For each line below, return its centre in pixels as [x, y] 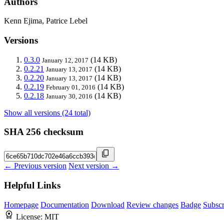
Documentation [65, 204]
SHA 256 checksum [44, 132]
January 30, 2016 [69, 96]
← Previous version [35, 166]
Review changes [152, 204]
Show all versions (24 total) [47, 112]
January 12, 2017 [65, 60]
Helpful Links [32, 185]
